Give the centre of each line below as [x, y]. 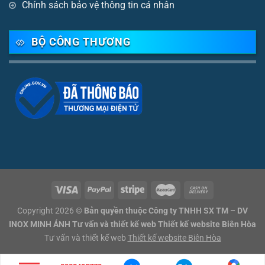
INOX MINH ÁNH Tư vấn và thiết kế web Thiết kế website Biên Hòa [132, 224]
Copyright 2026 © [51, 211]
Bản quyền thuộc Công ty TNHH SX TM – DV [166, 211]
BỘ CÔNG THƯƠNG [81, 42]
